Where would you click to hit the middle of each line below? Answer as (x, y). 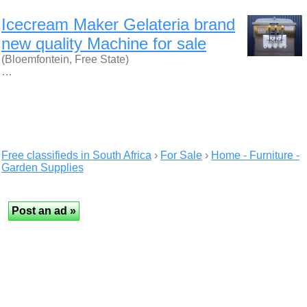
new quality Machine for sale (104, 44)
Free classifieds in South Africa (76, 155)
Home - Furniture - (255, 155)
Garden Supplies (42, 168)
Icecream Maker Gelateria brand (118, 24)
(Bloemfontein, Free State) (65, 59)
